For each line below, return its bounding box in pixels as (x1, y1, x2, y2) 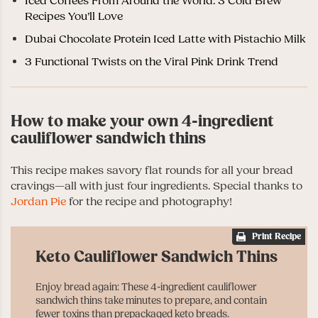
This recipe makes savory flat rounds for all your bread (11, 163, 293, 177)
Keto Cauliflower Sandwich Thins (35, 246, 278, 267)
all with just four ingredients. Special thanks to (65, 178, 302, 193)
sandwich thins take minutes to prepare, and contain (35, 294, 267, 307)
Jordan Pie (11, 194, 66, 209)
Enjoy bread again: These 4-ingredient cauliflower (35, 280, 257, 294)
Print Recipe (252, 230, 301, 242)
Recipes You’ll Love (25, 9, 123, 23)
